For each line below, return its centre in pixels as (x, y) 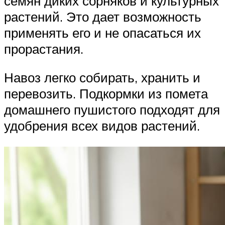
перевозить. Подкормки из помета (106, 94)
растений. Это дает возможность (103, 16)
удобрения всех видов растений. (102, 126)
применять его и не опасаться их (102, 32)
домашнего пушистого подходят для (112, 110)
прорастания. (44, 48)
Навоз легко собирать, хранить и (102, 78)
